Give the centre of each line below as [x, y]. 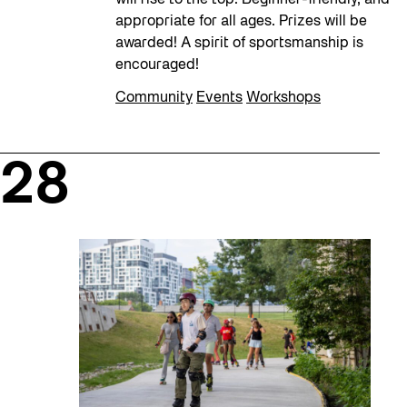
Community [154, 98]
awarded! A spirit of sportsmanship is [239, 43]
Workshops [283, 98]
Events [219, 98]
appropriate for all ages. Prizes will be [241, 21]
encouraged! [157, 65]
